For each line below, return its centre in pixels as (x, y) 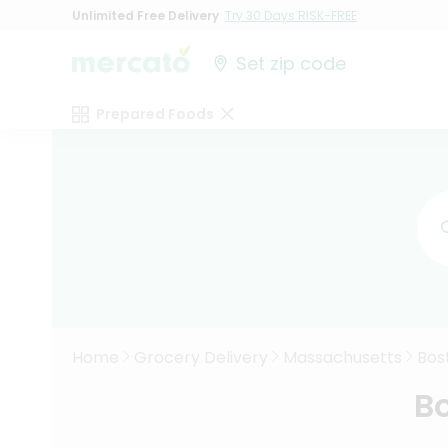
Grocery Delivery (201, 357)
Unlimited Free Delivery (145, 15)
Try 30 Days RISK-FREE (291, 15)
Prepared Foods (155, 114)
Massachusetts (342, 357)
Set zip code (291, 64)
